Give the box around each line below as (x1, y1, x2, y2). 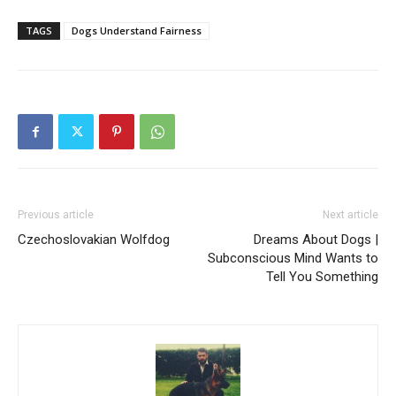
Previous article (18, 209, 94, 222)
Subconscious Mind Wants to (208, 250, 378, 267)
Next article (323, 209, 378, 222)
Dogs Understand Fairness (72, 24, 202, 38)
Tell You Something (266, 269, 378, 286)
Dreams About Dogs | (254, 232, 378, 248)
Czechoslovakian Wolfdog (18, 232, 170, 248)
